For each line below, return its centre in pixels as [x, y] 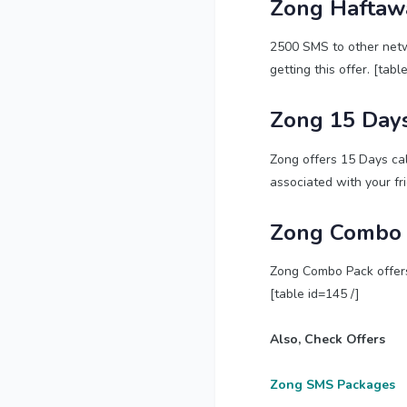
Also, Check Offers [328, 340]
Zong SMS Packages [333, 385]
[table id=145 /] [315, 294]
